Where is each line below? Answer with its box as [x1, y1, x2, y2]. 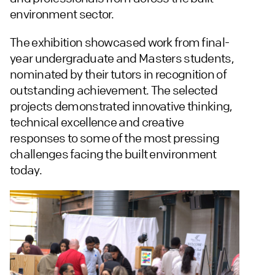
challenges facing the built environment [10, 146, 217, 162]
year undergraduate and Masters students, [10, 50, 234, 66]
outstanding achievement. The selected [10, 82, 218, 98]
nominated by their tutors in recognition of [10, 66, 227, 82]
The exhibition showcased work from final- [10, 34, 230, 50]
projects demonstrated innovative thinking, [10, 98, 233, 114]
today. [10, 162, 42, 178]
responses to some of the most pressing [10, 130, 220, 146]
